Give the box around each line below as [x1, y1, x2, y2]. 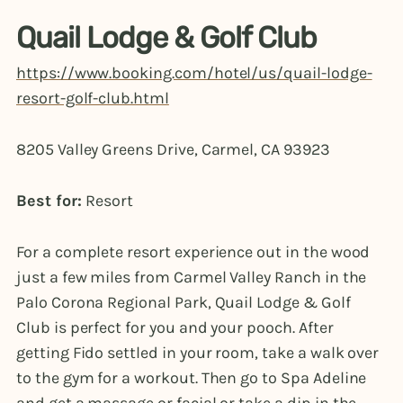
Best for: [16, 190, 86, 210]
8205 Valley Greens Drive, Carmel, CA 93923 [16, 139, 330, 159]
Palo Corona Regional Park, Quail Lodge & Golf [16, 292, 351, 313]
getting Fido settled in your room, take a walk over [16, 343, 380, 363]
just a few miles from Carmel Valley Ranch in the [16, 267, 367, 288]
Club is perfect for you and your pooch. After [16, 318, 334, 338]
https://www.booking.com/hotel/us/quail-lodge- [16, 62, 372, 83]
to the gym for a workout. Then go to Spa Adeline [16, 368, 367, 389]
